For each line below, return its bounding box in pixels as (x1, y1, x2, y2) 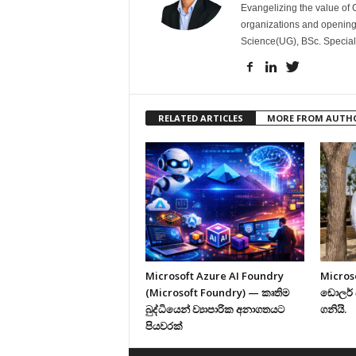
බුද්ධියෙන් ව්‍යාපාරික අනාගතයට (145, 302, 284, 317)
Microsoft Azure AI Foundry (145, 269, 284, 284)
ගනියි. (319, 302, 346, 317)
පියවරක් (145, 319, 183, 334)
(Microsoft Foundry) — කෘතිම (145, 285, 289, 300)
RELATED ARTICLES (157, 112, 243, 125)
